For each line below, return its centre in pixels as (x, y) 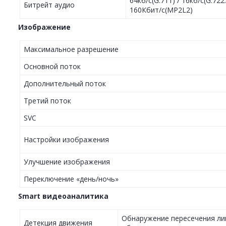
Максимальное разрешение (71, 49)
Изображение (44, 27)
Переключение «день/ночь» (71, 179)
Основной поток (52, 67)
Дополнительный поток (65, 84)
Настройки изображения (66, 140)
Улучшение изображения (67, 162)
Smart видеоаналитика (63, 196)
